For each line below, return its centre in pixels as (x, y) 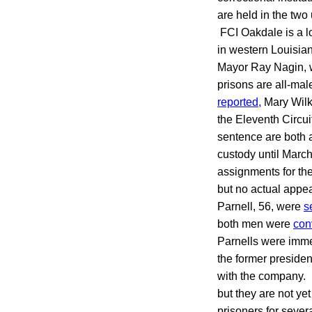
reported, (239, 102)
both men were (255, 224)
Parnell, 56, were (260, 206)
